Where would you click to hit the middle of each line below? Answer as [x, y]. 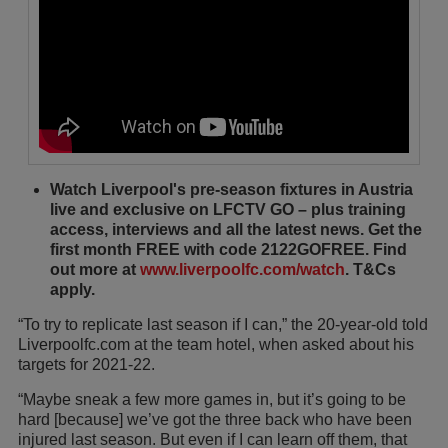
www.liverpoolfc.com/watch [242, 269]
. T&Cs [370, 269]
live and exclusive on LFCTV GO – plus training [228, 209]
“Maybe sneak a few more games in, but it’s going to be [212, 399]
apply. [72, 289]
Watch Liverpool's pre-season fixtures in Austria [231, 189]
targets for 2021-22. [86, 364]
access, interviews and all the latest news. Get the [236, 229]
